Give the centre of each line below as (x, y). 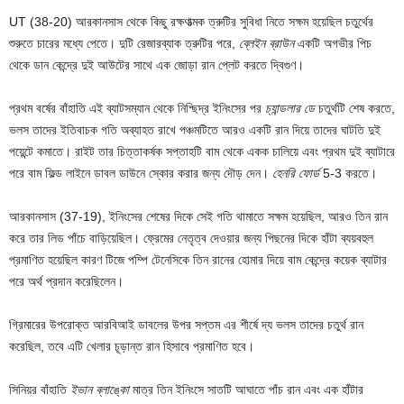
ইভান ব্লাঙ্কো (100, 389)
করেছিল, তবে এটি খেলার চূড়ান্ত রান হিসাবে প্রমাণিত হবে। (132, 346)
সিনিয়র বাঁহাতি (40, 389)
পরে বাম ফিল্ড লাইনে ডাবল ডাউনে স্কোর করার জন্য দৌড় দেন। (141, 173)
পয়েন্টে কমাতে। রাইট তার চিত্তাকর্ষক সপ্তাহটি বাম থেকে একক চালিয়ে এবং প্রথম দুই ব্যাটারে (202, 151)
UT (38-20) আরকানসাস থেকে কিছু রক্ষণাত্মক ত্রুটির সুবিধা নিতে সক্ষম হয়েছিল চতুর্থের (191, 21)
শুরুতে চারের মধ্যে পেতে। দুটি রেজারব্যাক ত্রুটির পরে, (124, 43)
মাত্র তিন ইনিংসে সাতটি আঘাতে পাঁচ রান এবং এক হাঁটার (246, 389)
